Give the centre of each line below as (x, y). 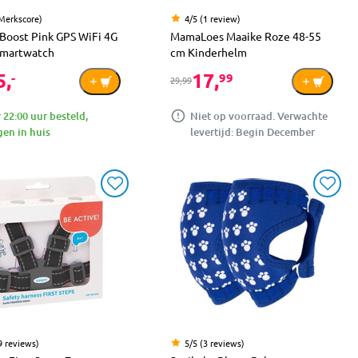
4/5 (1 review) (213, 18)
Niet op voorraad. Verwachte (259, 115)
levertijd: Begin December (253, 131)
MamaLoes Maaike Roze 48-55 (246, 36)
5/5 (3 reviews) (215, 342)
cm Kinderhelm (209, 52)
